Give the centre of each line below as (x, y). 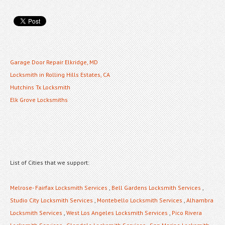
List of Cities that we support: (50, 162)
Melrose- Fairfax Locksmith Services (59, 187)
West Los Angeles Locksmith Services (117, 212)
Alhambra (200, 200)
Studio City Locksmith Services (51, 200)
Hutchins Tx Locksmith (40, 87)
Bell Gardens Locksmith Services (156, 187)
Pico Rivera (187, 212)
